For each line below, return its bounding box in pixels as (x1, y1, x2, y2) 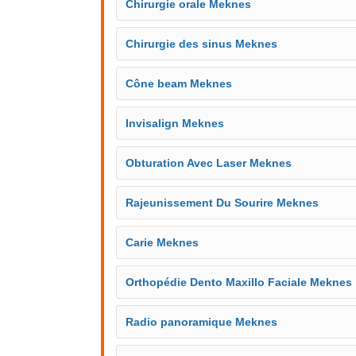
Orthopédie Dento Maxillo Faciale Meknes (126, 276, 352, 288)
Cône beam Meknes (126, 77, 232, 90)
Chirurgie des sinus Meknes (126, 37, 277, 50)
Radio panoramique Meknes (126, 315, 277, 328)
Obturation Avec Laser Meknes (126, 157, 292, 169)
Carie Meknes (126, 236, 199, 249)
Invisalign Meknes (126, 117, 224, 130)
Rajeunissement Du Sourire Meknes (126, 196, 319, 209)
